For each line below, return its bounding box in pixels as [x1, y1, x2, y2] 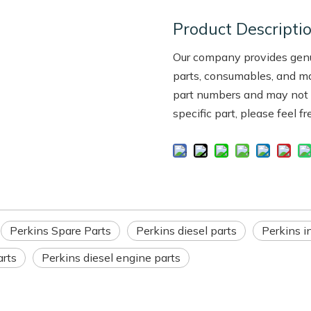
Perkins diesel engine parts [42, 251, 180, 264]
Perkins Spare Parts [10, 224, 111, 237]
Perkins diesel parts [136, 224, 237, 237]
